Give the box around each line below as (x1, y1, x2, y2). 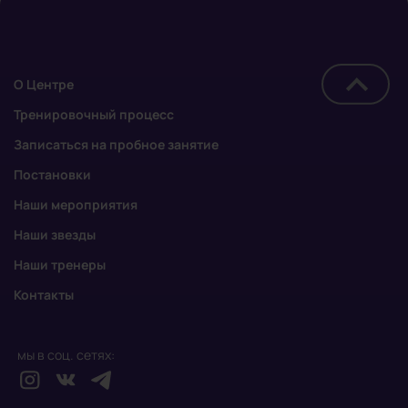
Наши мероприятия (14, 196, 138, 214)
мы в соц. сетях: (16, 346, 115, 364)
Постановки (14, 166, 91, 184)
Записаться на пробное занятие (14, 136, 219, 154)
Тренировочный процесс (14, 106, 174, 124)
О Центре (14, 76, 74, 94)
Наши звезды (14, 226, 96, 244)
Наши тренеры (14, 256, 106, 274)
